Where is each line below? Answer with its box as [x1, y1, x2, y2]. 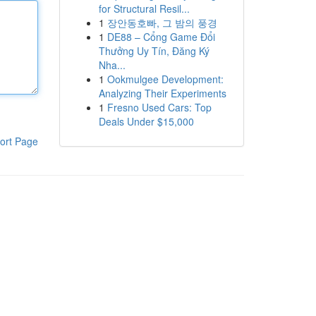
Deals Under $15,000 [98, 114, 194, 128]
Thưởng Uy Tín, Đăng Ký [98, 44, 209, 58]
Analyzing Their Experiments [98, 86, 226, 100]
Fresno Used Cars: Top [107, 100, 212, 114]
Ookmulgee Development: [107, 72, 224, 86]
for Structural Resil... [98, 1, 190, 16]
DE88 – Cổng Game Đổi [107, 30, 215, 44]
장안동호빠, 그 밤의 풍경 [107, 16, 217, 30]
